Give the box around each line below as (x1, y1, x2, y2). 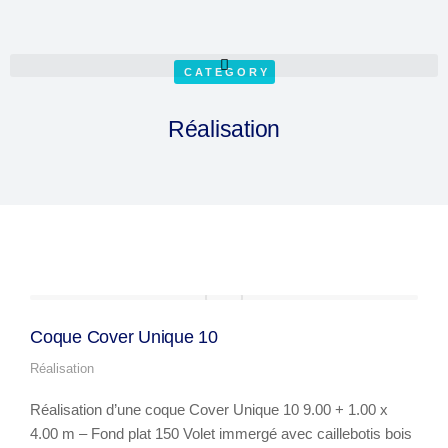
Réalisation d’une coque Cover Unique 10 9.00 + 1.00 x (30, 401, 388, 418)
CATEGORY (183, 66, 270, 78)
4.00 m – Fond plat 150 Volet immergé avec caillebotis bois (30, 425, 412, 442)
